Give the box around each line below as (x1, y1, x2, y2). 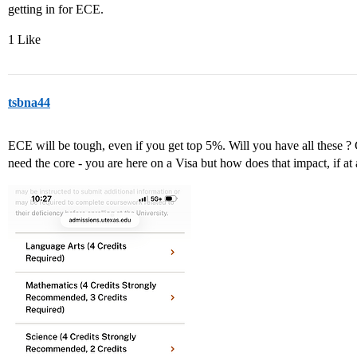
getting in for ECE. (8, 2, 104, 16)
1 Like (8, 33, 41, 46)
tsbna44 (8, 96, 50, 109)
